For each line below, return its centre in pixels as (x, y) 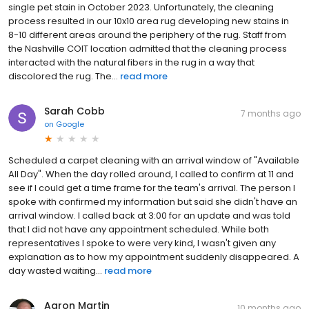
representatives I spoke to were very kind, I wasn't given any (142, 243)
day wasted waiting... (55, 271)
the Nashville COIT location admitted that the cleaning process (148, 49)
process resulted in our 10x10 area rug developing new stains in (149, 21)
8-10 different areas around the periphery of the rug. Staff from (147, 35)
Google (70, 124)
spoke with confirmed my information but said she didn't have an (153, 202)
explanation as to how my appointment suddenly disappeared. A (154, 257)
